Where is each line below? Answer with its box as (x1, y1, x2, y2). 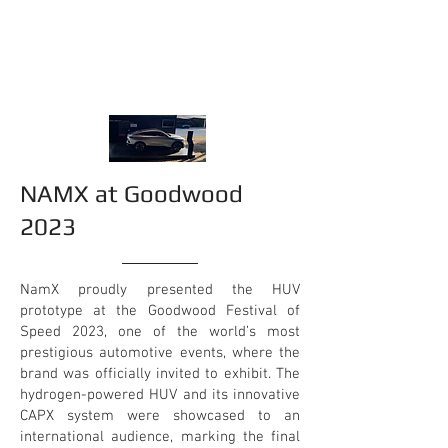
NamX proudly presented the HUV (20, 281, 300, 299)
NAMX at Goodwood (20, 180, 243, 207)
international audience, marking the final (20, 428, 300, 446)
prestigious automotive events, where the (20, 344, 300, 362)
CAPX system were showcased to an (20, 407, 300, 425)
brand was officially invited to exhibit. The (20, 365, 300, 383)
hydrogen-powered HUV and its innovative (20, 386, 300, 404)
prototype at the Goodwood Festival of (20, 302, 300, 320)
